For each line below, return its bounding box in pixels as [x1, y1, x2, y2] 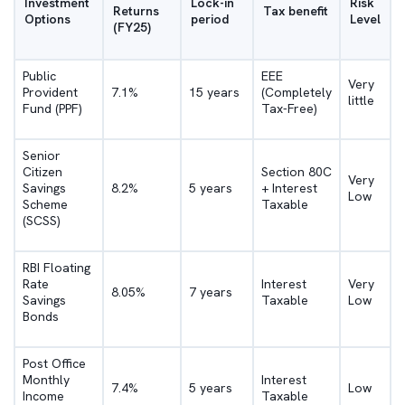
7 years [189, 284, 232, 300]
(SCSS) [23, 212, 61, 229]
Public [23, 68, 56, 84]
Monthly [23, 372, 70, 388]
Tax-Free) [261, 100, 317, 117]
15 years [189, 84, 240, 100]
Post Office [23, 355, 86, 372]
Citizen [23, 164, 62, 180]
